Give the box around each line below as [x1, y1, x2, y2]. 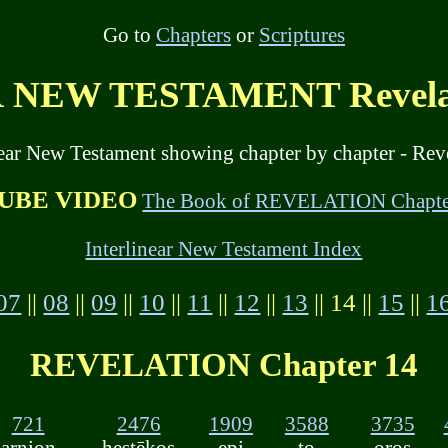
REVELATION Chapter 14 [29, 346, 418, 384]
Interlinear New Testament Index [85, 236, 363, 260]
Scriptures [258, 22, 345, 46]
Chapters [155, 22, 231, 46]
